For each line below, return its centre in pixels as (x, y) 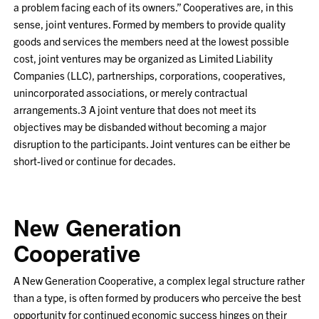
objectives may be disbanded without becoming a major (140, 126)
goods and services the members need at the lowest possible (152, 41)
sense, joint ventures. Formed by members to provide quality (150, 24)
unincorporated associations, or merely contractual (131, 92)
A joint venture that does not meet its (173, 109)
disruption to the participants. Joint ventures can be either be (152, 143)
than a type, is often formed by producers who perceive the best (158, 297)
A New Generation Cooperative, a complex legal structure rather (159, 280)
